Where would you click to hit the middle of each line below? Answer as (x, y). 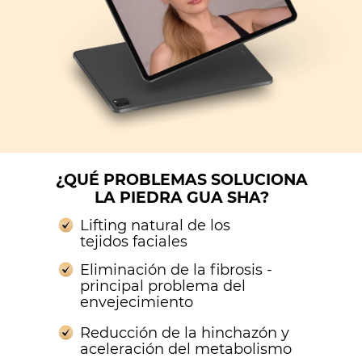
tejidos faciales (134, 242)
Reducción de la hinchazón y (185, 333)
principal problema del (163, 286)
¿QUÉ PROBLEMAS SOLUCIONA (181, 180)
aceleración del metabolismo (186, 349)
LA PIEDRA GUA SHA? (181, 198)
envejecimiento (137, 302)
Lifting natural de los (155, 225)
